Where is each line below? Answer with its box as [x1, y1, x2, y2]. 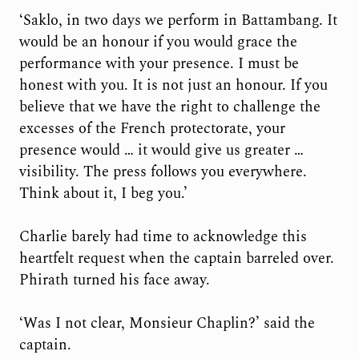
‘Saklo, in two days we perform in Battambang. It [18, 9, 337, 31]
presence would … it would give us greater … [18, 139, 304, 161]
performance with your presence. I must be [18, 52, 299, 75]
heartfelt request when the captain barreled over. [18, 247, 334, 269]
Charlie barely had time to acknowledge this [18, 225, 307, 248]
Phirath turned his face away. [18, 268, 210, 291]
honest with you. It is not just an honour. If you [18, 74, 328, 96]
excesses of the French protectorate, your [18, 117, 285, 139]
